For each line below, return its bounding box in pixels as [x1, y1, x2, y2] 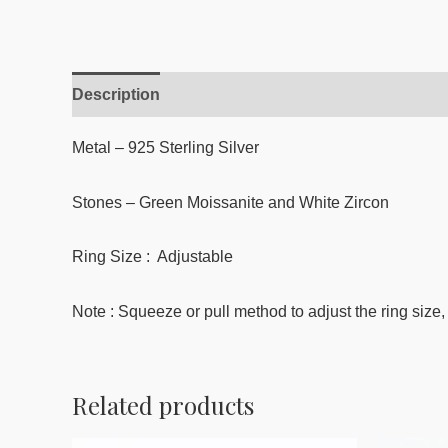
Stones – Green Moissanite [72, 193, 264, 211]
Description [72, 86, 160, 103]
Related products [72, 388, 254, 421]
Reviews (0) [180, 86, 267, 103]
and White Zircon [264, 193, 389, 211]
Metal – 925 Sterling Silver [72, 139, 259, 156]
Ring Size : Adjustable [72, 248, 233, 266]
